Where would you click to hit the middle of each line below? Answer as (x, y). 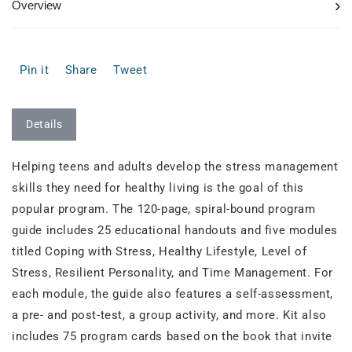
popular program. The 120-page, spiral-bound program (164, 209)
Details (44, 124)
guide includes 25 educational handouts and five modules (175, 230)
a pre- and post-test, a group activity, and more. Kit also (169, 315)
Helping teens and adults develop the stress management (175, 166)
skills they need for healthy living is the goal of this (158, 187)
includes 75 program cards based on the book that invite (172, 336)
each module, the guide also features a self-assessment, (173, 293)
